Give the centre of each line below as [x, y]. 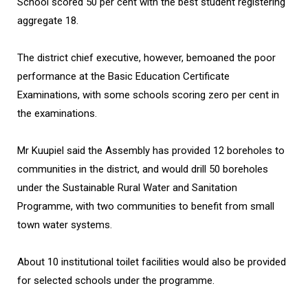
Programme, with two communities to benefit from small [146, 207]
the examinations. [57, 114]
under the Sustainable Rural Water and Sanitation [127, 188]
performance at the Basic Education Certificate [123, 77]
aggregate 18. [48, 21]
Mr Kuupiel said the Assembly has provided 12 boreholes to [151, 151]
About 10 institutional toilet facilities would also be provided [152, 262]
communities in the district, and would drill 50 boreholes [143, 169]
